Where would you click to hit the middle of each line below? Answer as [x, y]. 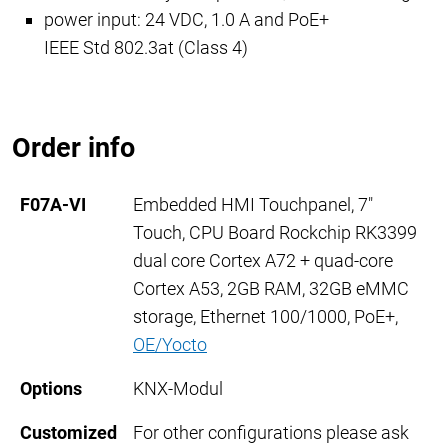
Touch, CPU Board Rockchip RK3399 [275, 233]
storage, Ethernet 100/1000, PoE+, [265, 317]
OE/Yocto [170, 345]
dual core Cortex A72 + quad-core [263, 261]
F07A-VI [53, 205]
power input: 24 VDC [124, 20]
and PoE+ [289, 20]
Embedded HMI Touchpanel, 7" [253, 205]
